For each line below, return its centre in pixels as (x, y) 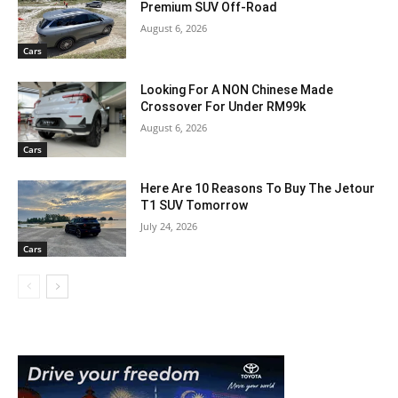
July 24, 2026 (169, 227)
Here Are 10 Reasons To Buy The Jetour (258, 189)
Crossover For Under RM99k (223, 106)
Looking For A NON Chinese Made (237, 89)
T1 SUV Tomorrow (195, 206)
